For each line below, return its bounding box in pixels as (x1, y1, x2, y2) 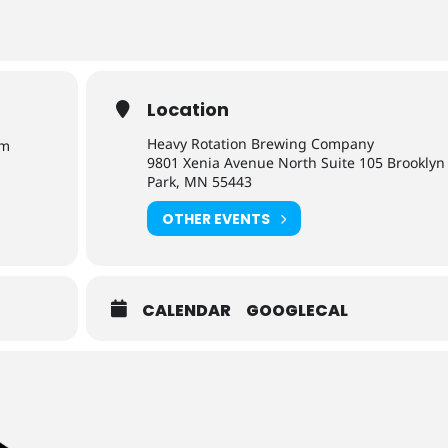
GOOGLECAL (246, 299, 349, 322)
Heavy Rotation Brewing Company (147, 134, 375, 153)
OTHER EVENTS (162, 208, 271, 229)
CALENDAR (142, 299, 232, 322)
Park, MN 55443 (147, 172, 253, 191)
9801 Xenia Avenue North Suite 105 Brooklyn (147, 153, 446, 172)
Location (147, 97, 230, 122)
